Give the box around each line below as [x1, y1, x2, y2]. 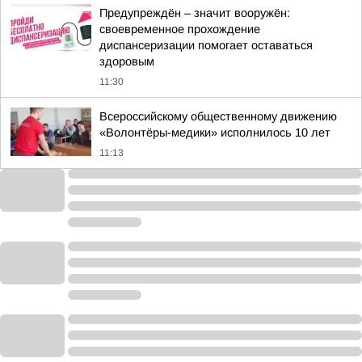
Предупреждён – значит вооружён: [99, 6, 290, 19]
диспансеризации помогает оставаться [99, 39, 313, 52]
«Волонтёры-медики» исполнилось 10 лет [99, 126, 330, 139]
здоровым [99, 55, 154, 68]
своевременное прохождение [99, 23, 260, 36]
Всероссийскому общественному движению [99, 110, 337, 123]
